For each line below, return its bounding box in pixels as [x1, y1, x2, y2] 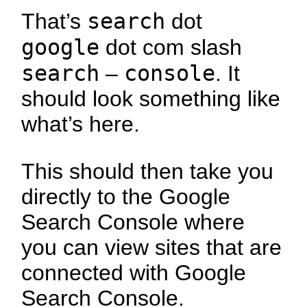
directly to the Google [21, 184, 231, 210]
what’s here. [21, 112, 140, 137]
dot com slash [99, 35, 243, 60]
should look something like [21, 86, 281, 112]
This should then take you [21, 159, 274, 184]
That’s [21, 9, 88, 34]
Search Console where [21, 210, 245, 235]
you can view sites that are [21, 235, 282, 260]
